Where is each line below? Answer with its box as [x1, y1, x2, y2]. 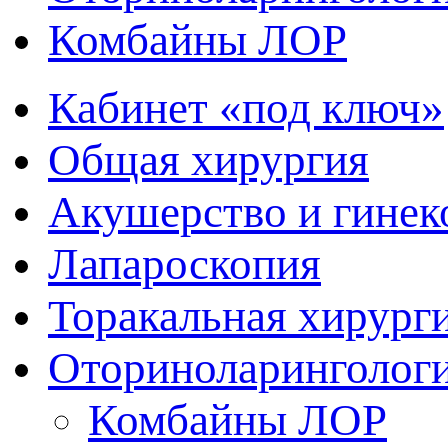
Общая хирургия [48, 135, 369, 185]
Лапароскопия [48, 239, 321, 289]
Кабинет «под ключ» [48, 83, 444, 133]
